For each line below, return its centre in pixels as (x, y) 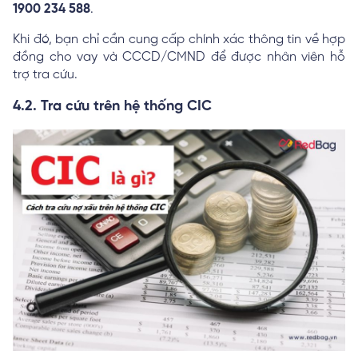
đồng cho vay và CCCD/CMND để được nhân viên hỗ (179, 57)
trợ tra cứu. (47, 74)
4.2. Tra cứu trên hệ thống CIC (112, 106)
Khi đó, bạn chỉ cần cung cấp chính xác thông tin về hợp (179, 39)
